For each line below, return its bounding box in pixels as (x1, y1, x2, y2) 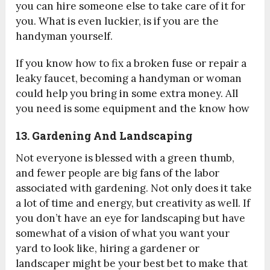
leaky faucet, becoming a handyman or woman (16, 72, 242, 86)
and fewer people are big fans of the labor (16, 166, 220, 180)
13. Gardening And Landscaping (16, 128, 193, 143)
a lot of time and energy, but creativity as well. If (16, 196, 251, 210)
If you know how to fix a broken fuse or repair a (16, 57, 247, 71)
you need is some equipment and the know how (16, 102, 250, 116)
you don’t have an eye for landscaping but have (16, 212, 246, 225)
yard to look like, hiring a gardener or (16, 242, 200, 256)
